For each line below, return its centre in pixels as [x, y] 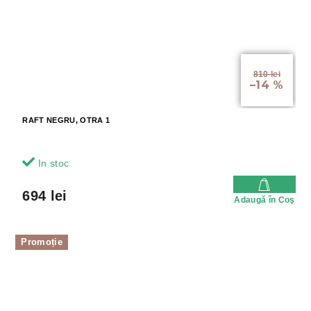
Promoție [42, 242]
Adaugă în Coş [264, 200]
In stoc [52, 163]
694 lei [45, 196]
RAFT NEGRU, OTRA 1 [66, 120]
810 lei [267, 75]
